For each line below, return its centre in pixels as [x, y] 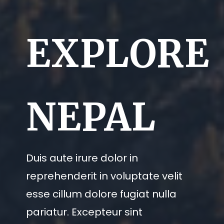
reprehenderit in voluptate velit [104, 176]
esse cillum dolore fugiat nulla [101, 194]
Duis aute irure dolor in [82, 158]
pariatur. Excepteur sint [84, 212]
